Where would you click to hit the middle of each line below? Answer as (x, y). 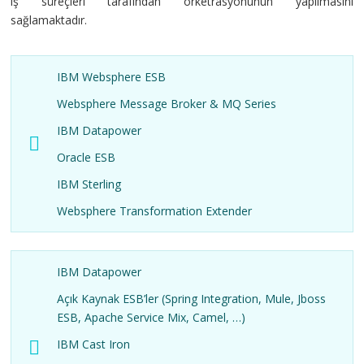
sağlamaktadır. (49, 20)
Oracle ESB (87, 157)
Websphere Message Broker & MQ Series (167, 104)
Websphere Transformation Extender (155, 211)
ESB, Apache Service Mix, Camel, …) (152, 317)
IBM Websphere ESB (112, 77)
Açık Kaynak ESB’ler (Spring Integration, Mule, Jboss (192, 298)
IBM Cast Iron (94, 344)
